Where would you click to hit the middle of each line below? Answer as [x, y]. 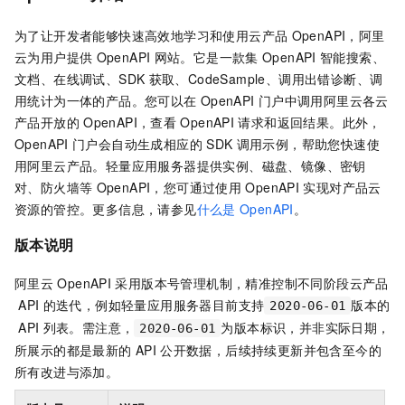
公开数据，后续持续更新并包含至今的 [271, 349]
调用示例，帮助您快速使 [308, 144]
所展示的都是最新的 [73, 349]
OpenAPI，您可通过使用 [169, 188]
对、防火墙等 [54, 188]
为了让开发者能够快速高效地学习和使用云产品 [151, 36]
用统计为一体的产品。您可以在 [106, 101]
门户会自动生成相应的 [137, 144]
